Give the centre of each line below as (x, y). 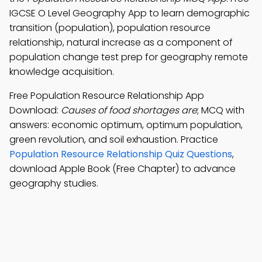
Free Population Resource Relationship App (107, 96)
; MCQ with (221, 110)
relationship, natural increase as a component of (121, 42)
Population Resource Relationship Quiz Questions (121, 154)
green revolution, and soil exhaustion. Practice (114, 139)
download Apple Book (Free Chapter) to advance (123, 169)
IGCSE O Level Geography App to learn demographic (130, 13)
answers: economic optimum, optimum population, (126, 125)
